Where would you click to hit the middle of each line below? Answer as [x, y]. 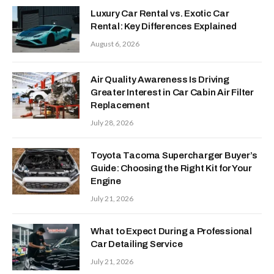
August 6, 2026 [115, 43]
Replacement [120, 105]
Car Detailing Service [137, 244]
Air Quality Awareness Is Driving [160, 79]
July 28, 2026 [112, 122]
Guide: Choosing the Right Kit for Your [171, 168]
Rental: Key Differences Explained [164, 26]
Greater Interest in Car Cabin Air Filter [172, 92]
